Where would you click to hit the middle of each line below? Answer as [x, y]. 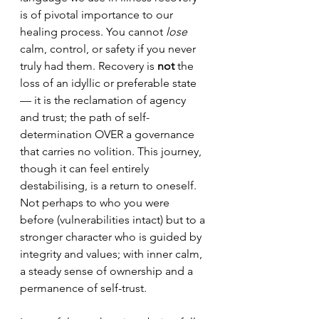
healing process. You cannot [93, 32]
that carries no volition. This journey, [112, 151]
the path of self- [110, 117]
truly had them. [59, 66]
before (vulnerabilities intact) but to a [114, 220]
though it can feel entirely [86, 168]
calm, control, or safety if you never [109, 49]
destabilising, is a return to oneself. [110, 185]
